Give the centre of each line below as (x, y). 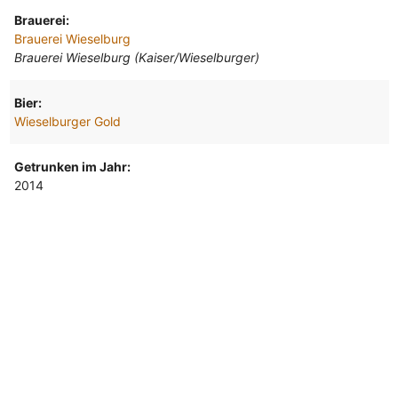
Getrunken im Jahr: (72, 166)
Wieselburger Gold (67, 121)
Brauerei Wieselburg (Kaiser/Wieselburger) (136, 57)
